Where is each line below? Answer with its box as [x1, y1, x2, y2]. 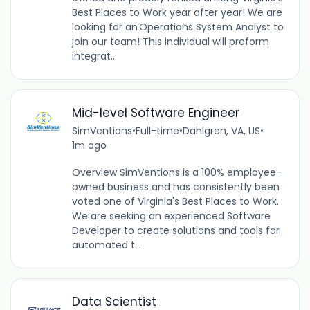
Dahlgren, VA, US [182, 124, 260, 138]
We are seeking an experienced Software [71, 209, 271, 224]
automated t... [71, 238, 141, 253]
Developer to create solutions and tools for [71, 224, 280, 238]
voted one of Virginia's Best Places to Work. [71, 194, 279, 209]
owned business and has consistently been [71, 180, 280, 194]
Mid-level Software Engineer [71, 104, 239, 122]
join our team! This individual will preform [71, 34, 269, 48]
